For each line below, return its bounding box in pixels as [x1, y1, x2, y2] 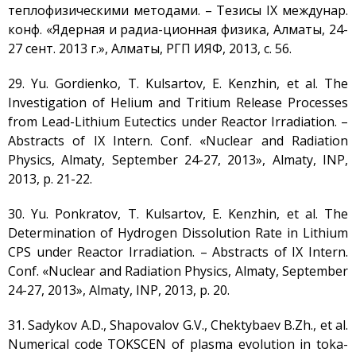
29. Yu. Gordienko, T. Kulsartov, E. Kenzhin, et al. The [8, 75, 348, 92]
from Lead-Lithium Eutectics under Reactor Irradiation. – [8, 113, 348, 130]
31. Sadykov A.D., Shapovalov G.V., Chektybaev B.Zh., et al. [8, 316, 348, 334]
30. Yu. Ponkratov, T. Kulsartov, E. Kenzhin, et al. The [8, 205, 348, 222]
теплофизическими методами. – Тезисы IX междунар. [8, 2, 348, 19]
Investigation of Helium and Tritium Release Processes [8, 94, 348, 111]
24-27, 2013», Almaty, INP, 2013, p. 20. [8, 281, 230, 299]
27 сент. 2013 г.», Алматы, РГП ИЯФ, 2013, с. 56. [8, 40, 292, 57]
